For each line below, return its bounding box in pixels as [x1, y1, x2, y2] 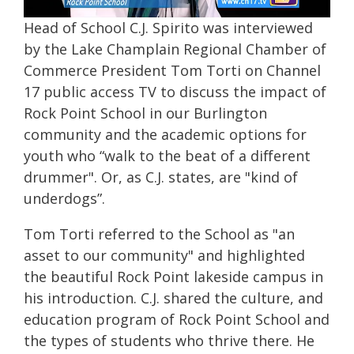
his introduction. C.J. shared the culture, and [24, 288, 323, 307]
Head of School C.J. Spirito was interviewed [24, 17, 313, 37]
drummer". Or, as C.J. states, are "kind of [24, 167, 298, 186]
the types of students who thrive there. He [24, 330, 314, 350]
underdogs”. [24, 188, 105, 208]
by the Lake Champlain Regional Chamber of [24, 39, 326, 58]
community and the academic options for [24, 124, 307, 144]
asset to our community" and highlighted [24, 245, 305, 265]
